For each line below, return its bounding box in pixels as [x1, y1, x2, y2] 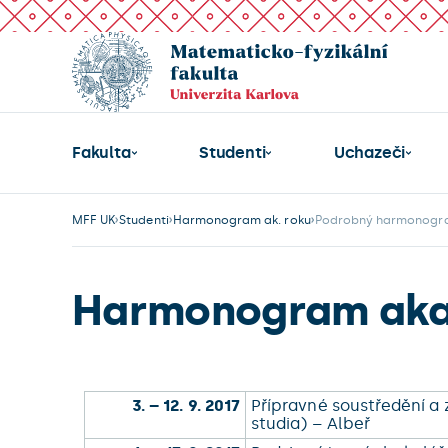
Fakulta [72, 143, 131, 162]
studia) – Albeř [251, 414, 375, 433]
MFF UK [72, 213, 116, 227]
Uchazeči [333, 143, 406, 162]
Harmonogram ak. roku [172, 213, 311, 227]
